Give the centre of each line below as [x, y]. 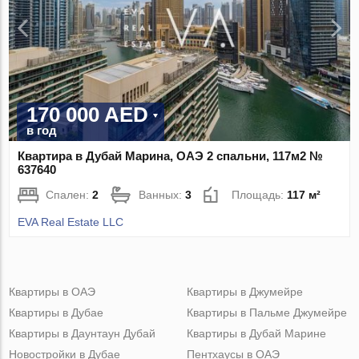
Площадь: [260, 194]
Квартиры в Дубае [56, 312]
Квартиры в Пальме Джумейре [266, 312]
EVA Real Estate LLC [71, 222]
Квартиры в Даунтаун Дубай [83, 333]
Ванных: [162, 194]
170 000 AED [88, 114]
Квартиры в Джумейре [244, 291]
